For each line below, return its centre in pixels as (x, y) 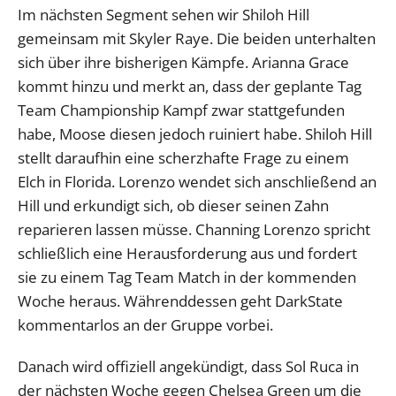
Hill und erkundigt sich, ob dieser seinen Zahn (173, 205)
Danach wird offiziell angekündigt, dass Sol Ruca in (188, 366)
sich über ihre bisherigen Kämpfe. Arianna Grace (183, 62)
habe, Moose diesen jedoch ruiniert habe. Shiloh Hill (195, 133)
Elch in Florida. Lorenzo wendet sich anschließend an (197, 181)
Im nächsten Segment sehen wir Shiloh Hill (164, 14)
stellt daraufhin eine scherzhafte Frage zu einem (183, 157)
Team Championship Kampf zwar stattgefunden (181, 110)
